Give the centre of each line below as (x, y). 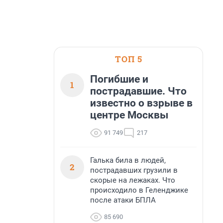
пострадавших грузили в (134, 170)
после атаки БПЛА (123, 200)
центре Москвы (129, 115)
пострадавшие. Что (138, 91)
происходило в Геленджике (139, 190)
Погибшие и (119, 79)
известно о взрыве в (141, 103)
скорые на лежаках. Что (133, 180)
